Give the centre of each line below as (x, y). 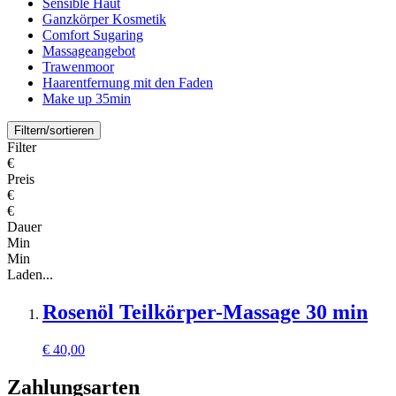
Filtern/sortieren (54, 131)
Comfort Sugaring (93, 35)
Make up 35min (87, 99)
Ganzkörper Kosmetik (104, 19)
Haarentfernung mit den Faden (128, 83)
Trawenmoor (78, 67)
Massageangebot (89, 51)
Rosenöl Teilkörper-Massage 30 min (205, 312)
